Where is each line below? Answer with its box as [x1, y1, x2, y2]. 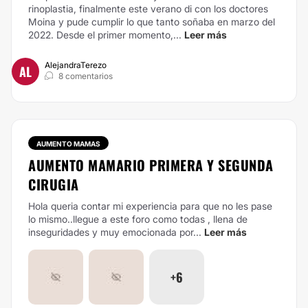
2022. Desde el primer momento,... [28, 29, 181, 41]
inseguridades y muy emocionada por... [28, 226, 201, 238]
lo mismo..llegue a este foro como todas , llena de [28, 213, 247, 225]
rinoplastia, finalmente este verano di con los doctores [28, 3, 268, 14]
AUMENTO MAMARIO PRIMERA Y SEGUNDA [28, 155, 274, 175]
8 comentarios [58, 71, 113, 81]
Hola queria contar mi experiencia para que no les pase [28, 200, 272, 212]
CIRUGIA [28, 174, 79, 195]
